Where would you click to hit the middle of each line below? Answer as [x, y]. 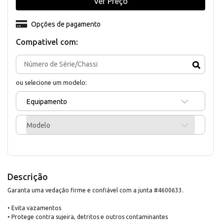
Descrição [28, 176]
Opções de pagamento [66, 24]
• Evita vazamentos [34, 208]
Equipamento [47, 101]
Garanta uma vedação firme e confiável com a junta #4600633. [95, 190]
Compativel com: [47, 42]
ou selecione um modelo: [51, 82]
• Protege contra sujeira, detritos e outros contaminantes [88, 217]
